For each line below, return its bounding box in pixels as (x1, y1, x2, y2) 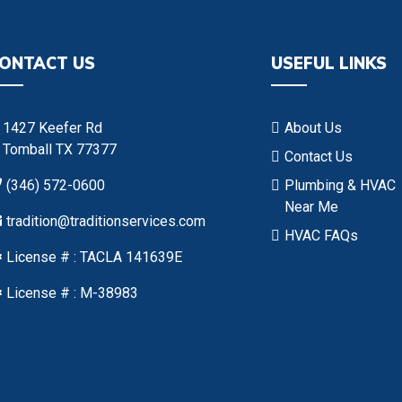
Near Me (284, 197, 339, 215)
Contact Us (284, 147, 354, 165)
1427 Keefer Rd (2, 118, 102, 136)
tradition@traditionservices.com (5, 212, 205, 230)
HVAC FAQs (284, 226, 359, 244)
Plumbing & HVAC (284, 176, 397, 194)
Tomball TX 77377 (2, 140, 117, 158)
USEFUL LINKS (271, 52, 388, 74)
